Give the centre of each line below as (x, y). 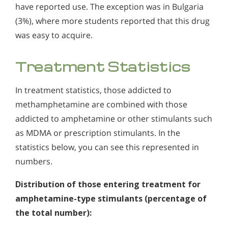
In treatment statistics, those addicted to (93, 90)
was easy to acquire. (54, 35)
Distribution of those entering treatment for (108, 184)
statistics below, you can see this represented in (107, 147)
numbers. (34, 161)
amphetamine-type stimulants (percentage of (111, 199)
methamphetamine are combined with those (101, 104)
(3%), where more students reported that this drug (112, 21)
